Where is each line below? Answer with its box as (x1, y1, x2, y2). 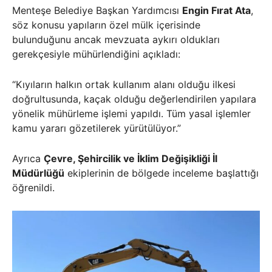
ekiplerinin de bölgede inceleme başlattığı (64, 167, 259, 180)
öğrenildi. (12, 182, 55, 194)
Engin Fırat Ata (182, 4, 251, 17)
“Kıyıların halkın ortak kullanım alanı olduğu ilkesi (12, 78, 236, 91)
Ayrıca (12, 152, 44, 165)
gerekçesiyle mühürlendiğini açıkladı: (12, 48, 180, 61)
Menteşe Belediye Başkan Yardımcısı (12, 4, 182, 17)
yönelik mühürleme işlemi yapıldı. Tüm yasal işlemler (12, 107, 251, 120)
